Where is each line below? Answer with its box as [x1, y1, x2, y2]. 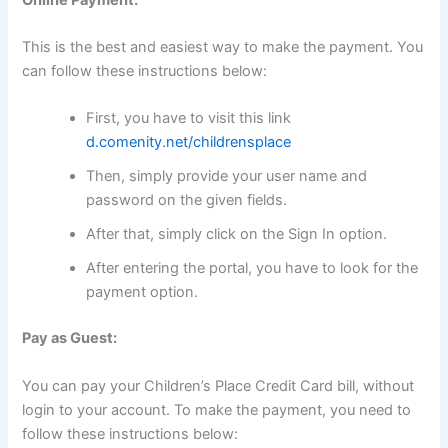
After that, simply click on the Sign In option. [86, 225, 388, 244]
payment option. [86, 283, 199, 302]
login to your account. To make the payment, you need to [22, 400, 412, 419]
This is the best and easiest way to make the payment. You [22, 38, 424, 57]
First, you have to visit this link [86, 109, 292, 128]
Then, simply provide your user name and [86, 167, 368, 186]
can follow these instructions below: [22, 62, 268, 81]
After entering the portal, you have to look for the [86, 259, 419, 278]
